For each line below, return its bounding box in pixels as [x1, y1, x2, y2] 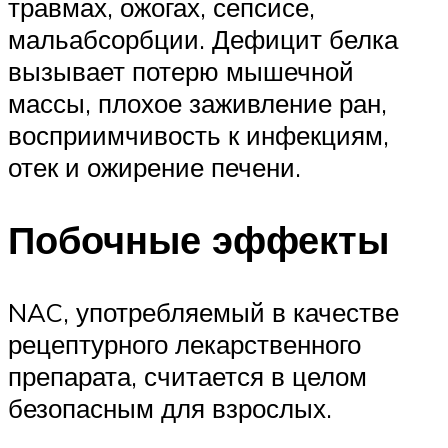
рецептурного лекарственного [8, 328, 361, 361]
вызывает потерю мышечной [8, 55, 354, 88]
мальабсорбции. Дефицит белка [8, 23, 398, 56]
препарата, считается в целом [8, 360, 367, 393]
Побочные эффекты [8, 215, 389, 265]
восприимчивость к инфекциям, [8, 119, 389, 152]
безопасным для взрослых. [8, 392, 332, 425]
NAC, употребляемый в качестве [8, 296, 399, 329]
